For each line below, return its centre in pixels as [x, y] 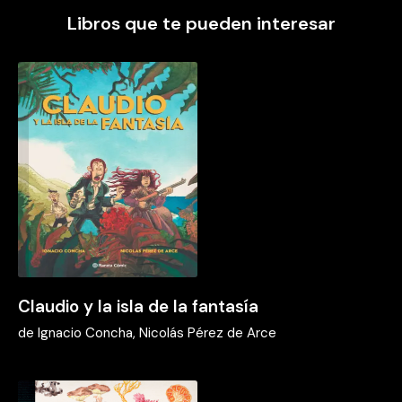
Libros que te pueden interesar [201, 23]
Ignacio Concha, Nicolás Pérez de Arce [157, 332]
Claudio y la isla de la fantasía [138, 306]
